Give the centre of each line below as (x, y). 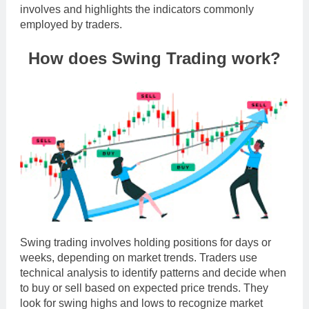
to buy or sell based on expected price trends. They (144, 288)
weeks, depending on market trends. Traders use (139, 257)
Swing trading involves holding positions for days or (146, 242)
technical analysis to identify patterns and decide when (153, 272)
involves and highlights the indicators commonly (137, 9)
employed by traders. (71, 24)
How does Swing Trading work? (154, 58)
